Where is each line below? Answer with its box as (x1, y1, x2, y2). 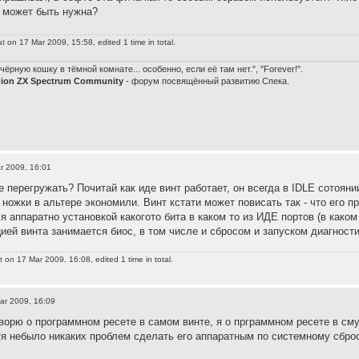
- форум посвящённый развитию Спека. (123, 75, 290, 86)
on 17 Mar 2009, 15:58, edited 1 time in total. (5, 38, 176, 47)
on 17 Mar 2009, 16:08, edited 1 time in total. (2, 255, 174, 264)
